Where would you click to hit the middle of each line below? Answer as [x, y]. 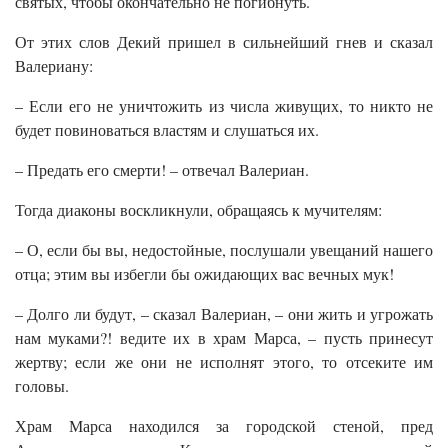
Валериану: [54, 66]
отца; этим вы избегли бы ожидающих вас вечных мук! [204, 274]
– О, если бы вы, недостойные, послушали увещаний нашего [224, 250]
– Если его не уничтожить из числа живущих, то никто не [224, 106]
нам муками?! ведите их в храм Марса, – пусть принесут [224, 338]
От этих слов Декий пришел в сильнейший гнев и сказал [224, 42]
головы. [42, 386]
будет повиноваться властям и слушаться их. [167, 130]
